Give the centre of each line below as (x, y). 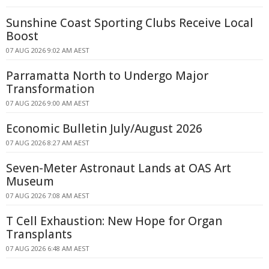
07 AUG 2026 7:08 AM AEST (48, 195)
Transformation (50, 89)
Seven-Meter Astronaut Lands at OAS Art (119, 168)
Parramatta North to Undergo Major (107, 76)
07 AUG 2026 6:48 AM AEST (48, 248)
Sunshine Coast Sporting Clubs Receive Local (130, 23)
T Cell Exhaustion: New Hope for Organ (114, 221)
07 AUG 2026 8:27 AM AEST (48, 143)
